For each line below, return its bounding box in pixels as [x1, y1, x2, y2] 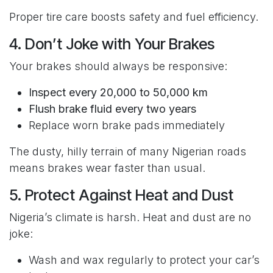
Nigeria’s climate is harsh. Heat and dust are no [9, 211, 251, 224]
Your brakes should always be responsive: [9, 60, 227, 73]
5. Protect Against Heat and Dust [9, 186, 233, 205]
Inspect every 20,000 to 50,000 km [29, 86, 208, 99]
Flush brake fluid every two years [29, 102, 196, 116]
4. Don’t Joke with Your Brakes [9, 35, 214, 54]
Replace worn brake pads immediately [29, 119, 225, 132]
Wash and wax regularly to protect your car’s [29, 253, 260, 267]
